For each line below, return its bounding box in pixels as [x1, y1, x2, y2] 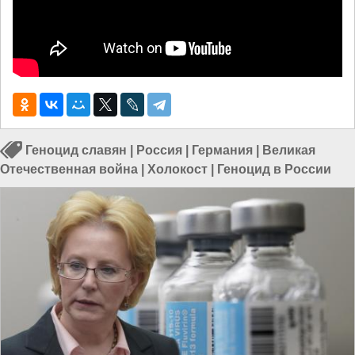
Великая [262, 143, 315, 158]
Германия [192, 143, 253, 158]
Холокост [147, 162, 208, 177]
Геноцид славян [25, 143, 127, 158]
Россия [136, 143, 182, 158]
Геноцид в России [217, 162, 331, 177]
